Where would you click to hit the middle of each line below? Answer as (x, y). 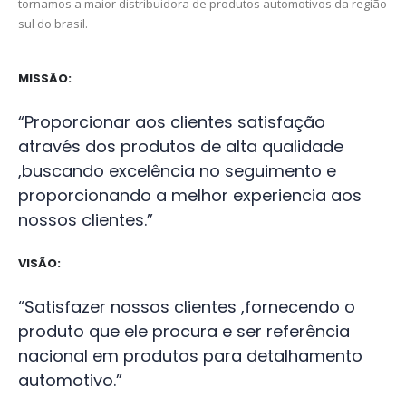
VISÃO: (39, 263)
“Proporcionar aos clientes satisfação (172, 121)
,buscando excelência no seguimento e (177, 170)
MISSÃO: (45, 78)
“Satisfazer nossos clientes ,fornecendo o (187, 306)
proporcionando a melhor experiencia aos (190, 195)
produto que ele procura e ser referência (184, 331)
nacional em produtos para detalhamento (190, 355)
